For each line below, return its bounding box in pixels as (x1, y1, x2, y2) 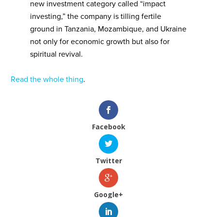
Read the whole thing (11, 75, 84, 84)
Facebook (92, 122, 125, 131)
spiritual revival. (30, 49, 83, 59)
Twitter (95, 156, 122, 166)
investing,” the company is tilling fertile (30, 12, 162, 21)
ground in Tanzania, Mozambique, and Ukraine (30, 24, 187, 34)
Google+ (94, 190, 123, 200)
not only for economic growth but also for (30, 37, 170, 46)
